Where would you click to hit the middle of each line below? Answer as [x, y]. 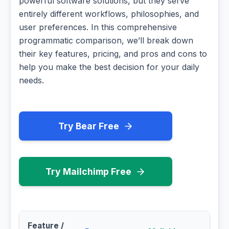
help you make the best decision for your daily [109, 67]
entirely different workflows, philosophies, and [109, 14]
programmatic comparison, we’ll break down [106, 41]
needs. [31, 81]
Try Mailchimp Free [88, 172]
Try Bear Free [88, 126]
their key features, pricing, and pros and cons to [113, 54]
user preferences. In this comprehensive [98, 27]
